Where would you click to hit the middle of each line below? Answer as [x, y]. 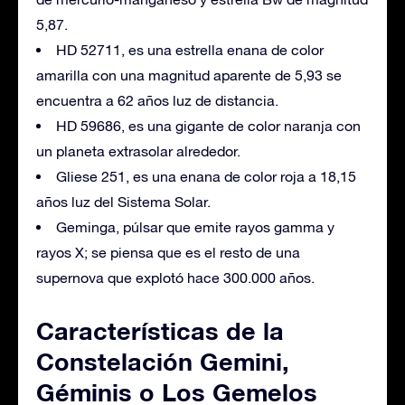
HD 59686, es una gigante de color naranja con [208, 125]
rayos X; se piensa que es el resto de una [168, 252]
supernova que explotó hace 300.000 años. [175, 277]
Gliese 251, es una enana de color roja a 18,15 [206, 176]
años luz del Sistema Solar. [123, 201]
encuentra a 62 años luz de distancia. [157, 100]
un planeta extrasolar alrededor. [138, 151]
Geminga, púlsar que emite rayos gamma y [195, 226]
